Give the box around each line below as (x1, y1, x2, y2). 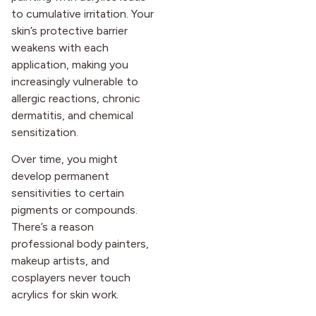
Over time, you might (11, 152, 118, 166)
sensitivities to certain (11, 186, 124, 200)
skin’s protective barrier (11, 23, 128, 37)
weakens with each (11, 40, 109, 54)
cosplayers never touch (11, 271, 130, 284)
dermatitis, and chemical (11, 108, 133, 122)
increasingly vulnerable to (11, 74, 138, 88)
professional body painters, (11, 237, 149, 250)
